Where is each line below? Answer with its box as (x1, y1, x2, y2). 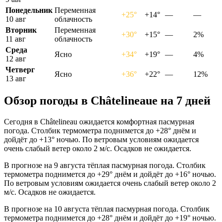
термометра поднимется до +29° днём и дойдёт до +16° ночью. (4, 170, 216, 179)
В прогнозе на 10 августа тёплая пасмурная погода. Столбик (4, 205, 210, 214)
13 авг (5, 74, 26, 83)
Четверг (5, 65, 35, 74)
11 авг (5, 34, 26, 43)
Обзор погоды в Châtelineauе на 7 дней (4, 94, 211, 108)
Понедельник (5, 5, 53, 14)
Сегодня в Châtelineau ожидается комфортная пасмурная (4, 117, 194, 126)
